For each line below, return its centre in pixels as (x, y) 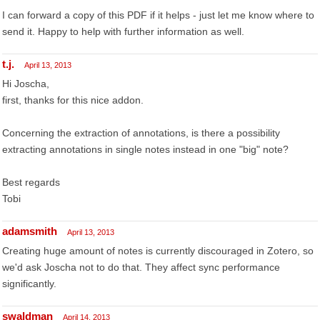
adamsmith (30, 231)
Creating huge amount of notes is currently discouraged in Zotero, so (158, 251)
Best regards (31, 182)
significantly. (29, 284)
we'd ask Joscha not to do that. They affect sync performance (141, 267)
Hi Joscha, (26, 84)
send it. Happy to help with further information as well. (123, 31)
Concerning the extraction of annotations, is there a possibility (141, 133)
